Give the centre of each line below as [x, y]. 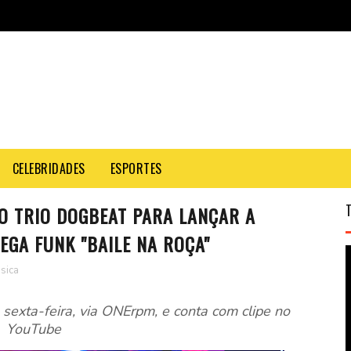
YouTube [34, 329]
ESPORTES [136, 168]
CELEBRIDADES [49, 168]
